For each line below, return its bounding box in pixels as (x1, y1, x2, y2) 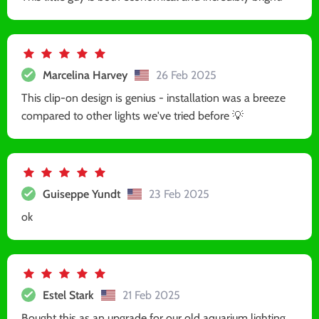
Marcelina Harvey (43, 68, 127, 82)
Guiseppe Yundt (43, 187, 120, 201)
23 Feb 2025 (149, 187, 209, 201)
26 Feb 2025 (156, 68, 216, 82)
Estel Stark (43, 288, 94, 302)
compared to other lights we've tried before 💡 (21, 109, 244, 122)
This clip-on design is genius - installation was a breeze (21, 91, 286, 105)
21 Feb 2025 (122, 288, 180, 302)
